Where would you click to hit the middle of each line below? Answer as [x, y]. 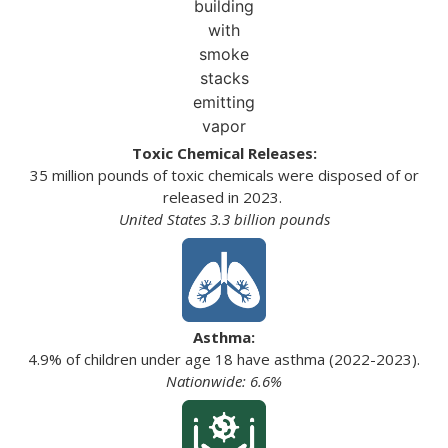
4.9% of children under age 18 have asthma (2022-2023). [224, 358]
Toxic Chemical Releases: [224, 152]
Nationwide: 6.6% [224, 380]
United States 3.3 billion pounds [224, 218]
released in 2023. [224, 196]
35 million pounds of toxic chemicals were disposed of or [224, 174]
